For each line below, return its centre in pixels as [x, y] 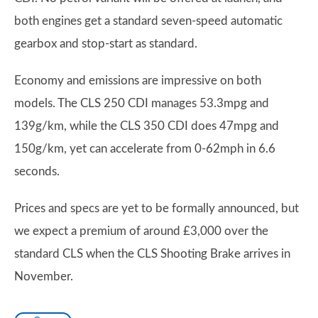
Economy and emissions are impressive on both [138, 81]
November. [44, 277]
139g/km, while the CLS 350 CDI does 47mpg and [147, 126]
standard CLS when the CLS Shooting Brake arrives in [152, 254]
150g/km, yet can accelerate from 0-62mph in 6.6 [145, 149]
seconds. [37, 172]
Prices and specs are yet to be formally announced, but [157, 209]
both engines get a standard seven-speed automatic [148, 21]
